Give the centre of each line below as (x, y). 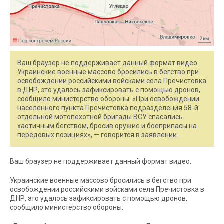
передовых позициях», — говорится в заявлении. (98, 135)
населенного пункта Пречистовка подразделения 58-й (108, 108)
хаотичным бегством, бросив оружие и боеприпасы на (107, 126)
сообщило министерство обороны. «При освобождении (108, 99)
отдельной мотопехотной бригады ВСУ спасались (100, 117)
